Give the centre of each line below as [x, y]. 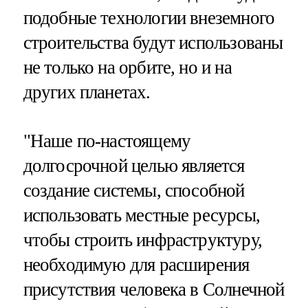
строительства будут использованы [153, 43]
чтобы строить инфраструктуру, [142, 240]
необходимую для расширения [136, 265]
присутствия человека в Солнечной [154, 290]
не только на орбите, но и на [127, 68]
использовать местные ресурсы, [141, 216]
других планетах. [87, 92]
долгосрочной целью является [134, 166]
